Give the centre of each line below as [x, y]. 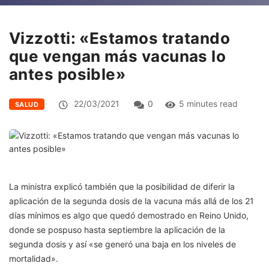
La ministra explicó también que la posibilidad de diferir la [122, 186]
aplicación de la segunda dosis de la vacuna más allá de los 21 [131, 201]
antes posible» [68, 74]
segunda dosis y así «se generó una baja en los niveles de [122, 244]
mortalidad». [34, 258]
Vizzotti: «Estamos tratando [120, 38]
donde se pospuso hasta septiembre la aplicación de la [117, 229]
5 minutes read [209, 103]
